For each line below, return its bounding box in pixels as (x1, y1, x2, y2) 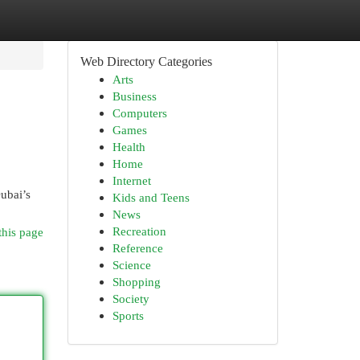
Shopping (112, 275, 161, 288)
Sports (112, 309, 144, 322)
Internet (112, 174, 151, 187)
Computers (112, 106, 167, 120)
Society (112, 292, 149, 305)
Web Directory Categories (80, 55, 212, 68)
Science (112, 258, 151, 272)
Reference (112, 241, 163, 255)
